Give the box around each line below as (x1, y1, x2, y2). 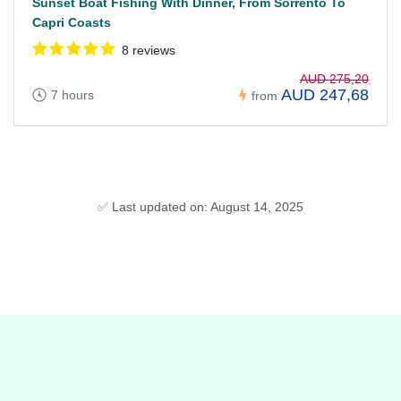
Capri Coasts (32, 14, 111, 30)
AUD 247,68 (281, 86, 369, 105)
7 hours (51, 88, 94, 103)
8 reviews (122, 42, 175, 57)
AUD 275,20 (300, 72, 369, 87)
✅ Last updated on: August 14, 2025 (98, 200, 303, 215)
